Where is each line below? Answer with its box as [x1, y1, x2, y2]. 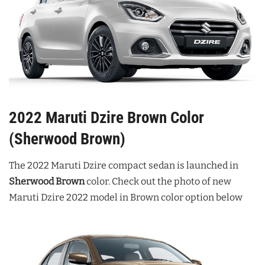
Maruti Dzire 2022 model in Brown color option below [9, 192, 243, 203]
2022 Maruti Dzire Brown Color [9, 108, 204, 127]
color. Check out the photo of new [85, 176, 231, 188]
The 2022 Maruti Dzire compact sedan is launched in [9, 160, 238, 172]
